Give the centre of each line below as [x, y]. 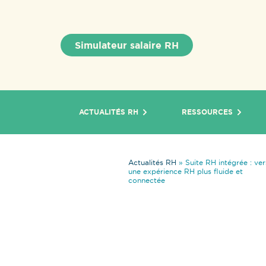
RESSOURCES [207, 112]
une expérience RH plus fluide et [186, 171]
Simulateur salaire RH [127, 45]
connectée [147, 180]
